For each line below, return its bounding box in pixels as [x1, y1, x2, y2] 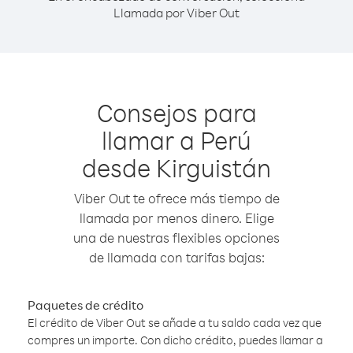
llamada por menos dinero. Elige [79, 210, 274, 226]
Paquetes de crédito [28, 297, 143, 313]
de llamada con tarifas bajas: [88, 249, 265, 266]
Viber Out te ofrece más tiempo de [73, 190, 280, 206]
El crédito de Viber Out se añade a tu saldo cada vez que [28, 315, 321, 330]
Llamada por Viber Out [113, 5, 240, 20]
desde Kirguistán [82, 151, 271, 184]
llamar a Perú [102, 124, 251, 156]
